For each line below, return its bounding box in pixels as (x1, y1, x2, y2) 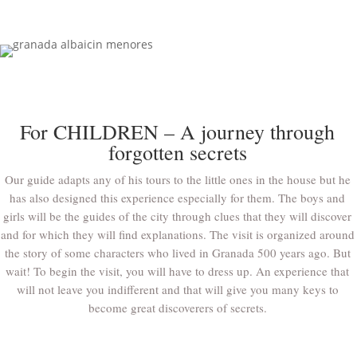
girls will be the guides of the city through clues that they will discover (3, 208, 351, 225)
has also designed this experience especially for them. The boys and (10, 190, 345, 206)
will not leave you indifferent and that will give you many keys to (16, 281, 339, 298)
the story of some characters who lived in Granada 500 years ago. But (4, 245, 351, 261)
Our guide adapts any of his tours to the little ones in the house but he (4, 171, 351, 188)
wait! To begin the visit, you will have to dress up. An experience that (6, 263, 349, 280)
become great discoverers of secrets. (88, 300, 267, 316)
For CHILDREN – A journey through (20, 118, 335, 146)
